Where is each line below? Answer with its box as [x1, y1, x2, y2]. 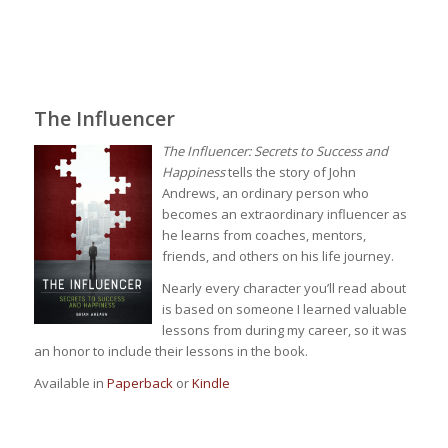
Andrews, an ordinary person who [161, 184, 369, 203]
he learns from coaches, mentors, [161, 226, 366, 245]
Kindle [191, 374, 230, 393]
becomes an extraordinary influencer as [161, 205, 407, 224]
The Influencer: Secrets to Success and [161, 142, 388, 161]
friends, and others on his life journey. [161, 247, 394, 266]
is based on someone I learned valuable [161, 300, 407, 319]
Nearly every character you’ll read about [161, 279, 406, 298]
